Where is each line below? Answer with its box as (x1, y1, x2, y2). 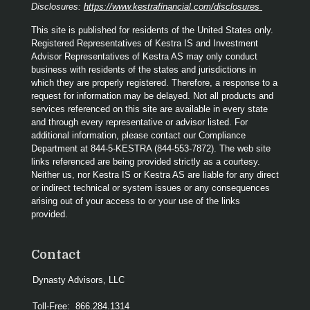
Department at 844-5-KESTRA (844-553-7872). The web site (31, 143, 271, 154)
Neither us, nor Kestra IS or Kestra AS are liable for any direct (31, 170, 279, 180)
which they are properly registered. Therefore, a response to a (31, 77, 277, 88)
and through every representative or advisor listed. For (31, 117, 248, 127)
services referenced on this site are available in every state (31, 104, 268, 114)
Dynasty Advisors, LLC (33, 275, 125, 285)
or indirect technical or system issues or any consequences (31, 183, 270, 193)
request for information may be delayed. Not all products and (31, 91, 273, 101)
